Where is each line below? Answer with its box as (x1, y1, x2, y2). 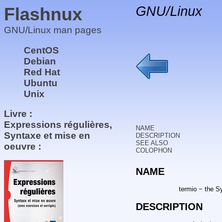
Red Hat (24, 66, 60, 77)
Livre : (4, 109, 32, 119)
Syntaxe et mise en (4, 130, 90, 141)
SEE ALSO (135, 139, 168, 147)
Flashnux (4, 4, 82, 24)
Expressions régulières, (4, 119, 112, 130)
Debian (24, 55, 56, 66)
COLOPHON (135, 147, 172, 155)
